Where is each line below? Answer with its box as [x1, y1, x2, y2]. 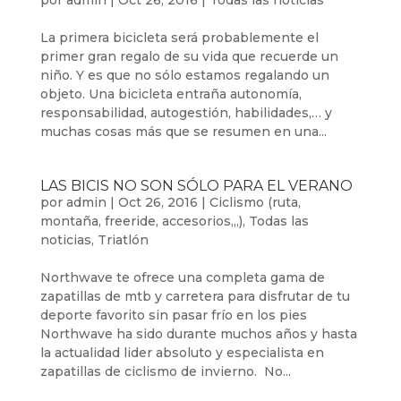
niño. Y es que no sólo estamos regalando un [39, 67, 329, 83]
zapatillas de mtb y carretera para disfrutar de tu [39, 288, 350, 304]
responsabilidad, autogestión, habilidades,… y [39, 105, 332, 121]
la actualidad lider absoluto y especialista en [39, 345, 324, 361]
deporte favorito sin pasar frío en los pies [39, 307, 307, 323]
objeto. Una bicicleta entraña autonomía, [39, 86, 302, 102]
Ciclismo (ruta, [209, 194, 301, 210]
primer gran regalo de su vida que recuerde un [39, 48, 338, 64]
